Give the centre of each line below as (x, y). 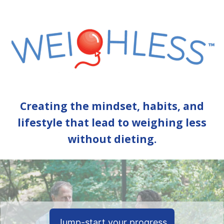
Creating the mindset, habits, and (112, 106)
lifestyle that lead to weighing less (112, 123)
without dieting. (112, 139)
